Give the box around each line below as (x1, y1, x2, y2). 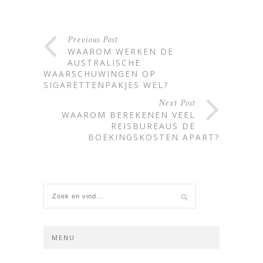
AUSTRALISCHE (68, 56, 141, 68)
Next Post (159, 96, 195, 109)
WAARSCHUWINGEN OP (43, 68, 156, 79)
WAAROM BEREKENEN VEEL (62, 109, 195, 120)
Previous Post (68, 33, 118, 46)
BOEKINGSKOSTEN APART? (88, 131, 220, 143)
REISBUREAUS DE (111, 120, 195, 131)
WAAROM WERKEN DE (68, 45, 174, 57)
